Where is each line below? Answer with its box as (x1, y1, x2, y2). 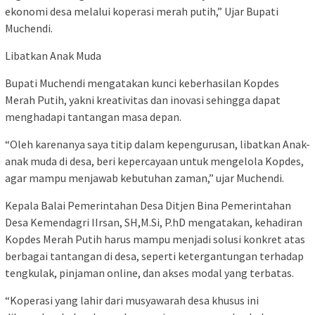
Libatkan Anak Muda (5, 48, 101, 63)
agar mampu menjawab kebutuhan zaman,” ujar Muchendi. (5, 170, 284, 185)
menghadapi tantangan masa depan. (5, 109, 181, 124)
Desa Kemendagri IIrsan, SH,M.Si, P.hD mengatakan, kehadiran (5, 214, 302, 229)
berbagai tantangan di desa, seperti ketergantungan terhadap (5, 248, 304, 263)
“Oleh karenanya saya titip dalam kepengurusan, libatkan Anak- (5, 136, 310, 151)
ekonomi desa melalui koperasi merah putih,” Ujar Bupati (5, 4, 278, 18)
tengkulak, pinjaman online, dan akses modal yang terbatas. (5, 265, 294, 280)
